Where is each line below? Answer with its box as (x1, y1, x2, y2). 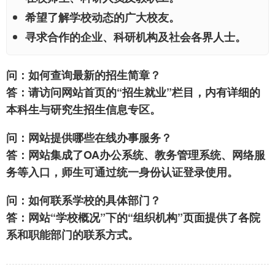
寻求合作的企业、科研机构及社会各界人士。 (25, 29, 246, 45)
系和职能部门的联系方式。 (6, 227, 139, 243)
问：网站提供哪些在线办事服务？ (6, 130, 172, 146)
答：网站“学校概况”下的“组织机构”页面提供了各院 (6, 209, 260, 226)
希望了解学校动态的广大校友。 (25, 9, 180, 26)
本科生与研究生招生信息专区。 (6, 101, 161, 118)
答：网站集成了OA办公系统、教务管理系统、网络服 (6, 147, 265, 163)
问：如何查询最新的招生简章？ (6, 67, 161, 83)
